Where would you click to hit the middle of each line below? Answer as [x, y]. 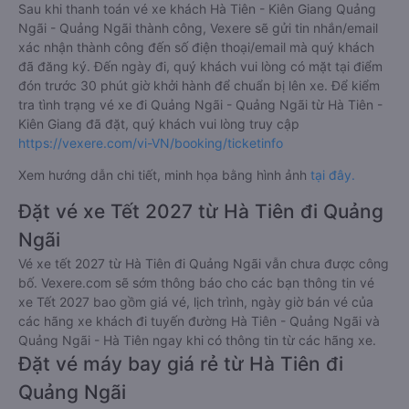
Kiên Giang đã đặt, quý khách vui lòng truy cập [159, 123]
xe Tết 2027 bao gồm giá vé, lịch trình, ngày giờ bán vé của [196, 301]
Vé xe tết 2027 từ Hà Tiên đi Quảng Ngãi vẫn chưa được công [204, 263]
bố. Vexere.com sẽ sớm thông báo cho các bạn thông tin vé [196, 282]
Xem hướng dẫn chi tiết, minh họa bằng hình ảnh [164, 174]
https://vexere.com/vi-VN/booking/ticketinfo [151, 142]
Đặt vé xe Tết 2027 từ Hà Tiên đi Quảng [201, 211]
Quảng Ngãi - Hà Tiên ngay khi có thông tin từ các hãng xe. [197, 340]
